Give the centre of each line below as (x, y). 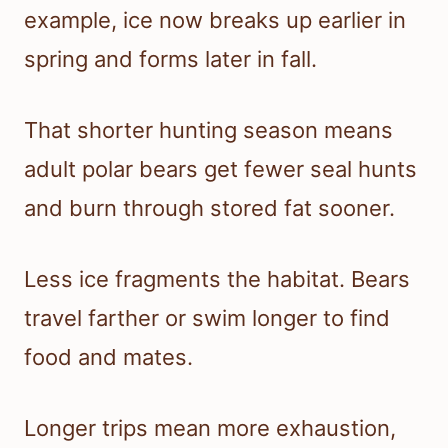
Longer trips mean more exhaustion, (210, 428)
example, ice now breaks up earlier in (215, 20)
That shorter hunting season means (208, 130)
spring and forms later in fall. (170, 59)
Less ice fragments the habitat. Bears (217, 279)
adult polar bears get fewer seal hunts (220, 169)
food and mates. (108, 357)
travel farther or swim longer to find (207, 318)
